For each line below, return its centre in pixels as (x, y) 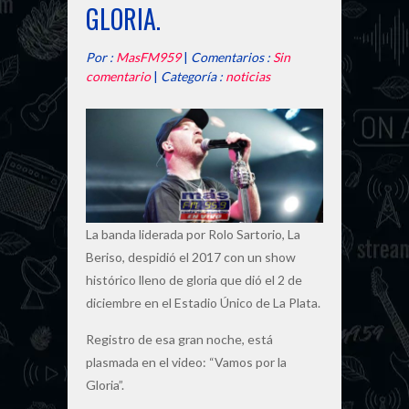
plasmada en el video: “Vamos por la (186, 362)
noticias (248, 77)
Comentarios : (232, 58)
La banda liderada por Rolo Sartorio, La (193, 234)
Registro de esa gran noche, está (179, 339)
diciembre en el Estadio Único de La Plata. (203, 302)
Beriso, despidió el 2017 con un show (191, 257)
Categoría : (193, 77)
